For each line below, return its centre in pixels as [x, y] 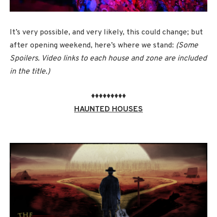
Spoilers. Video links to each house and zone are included [108, 58]
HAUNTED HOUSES [108, 110]
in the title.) [30, 71]
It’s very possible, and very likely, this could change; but [106, 32]
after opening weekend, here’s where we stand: [93, 45]
